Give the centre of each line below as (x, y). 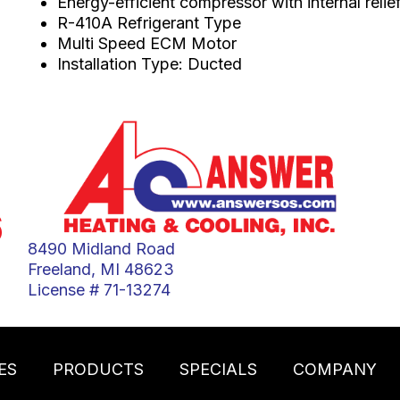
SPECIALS (218, 369)
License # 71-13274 (99, 290)
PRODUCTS (98, 369)
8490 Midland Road (101, 249)
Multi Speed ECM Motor (146, 43)
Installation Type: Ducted (149, 63)
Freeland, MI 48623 (100, 269)
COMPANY (334, 369)
